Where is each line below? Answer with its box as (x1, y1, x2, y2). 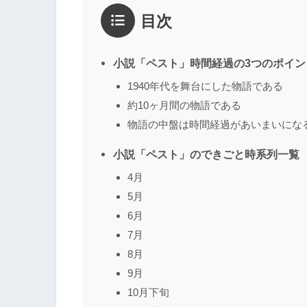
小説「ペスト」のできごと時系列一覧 (113, 148, 299, 161)
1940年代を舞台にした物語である (127, 80, 283, 93)
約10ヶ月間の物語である (127, 99, 241, 112)
